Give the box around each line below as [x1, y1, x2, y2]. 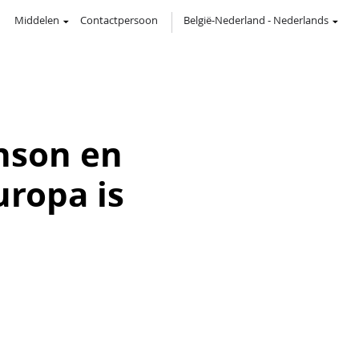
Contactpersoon [80, 13, 158, 27]
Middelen [14, 13, 59, 27]
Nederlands [273, 13, 329, 27]
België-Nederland [184, 13, 265, 27]
